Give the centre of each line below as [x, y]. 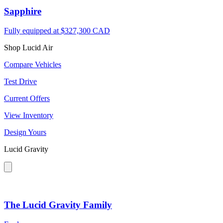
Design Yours [25, 132]
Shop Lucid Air [28, 48]
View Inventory [29, 115]
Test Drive [20, 82]
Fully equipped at [32, 31]
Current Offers [27, 99]
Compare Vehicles [33, 65]
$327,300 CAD [85, 31]
